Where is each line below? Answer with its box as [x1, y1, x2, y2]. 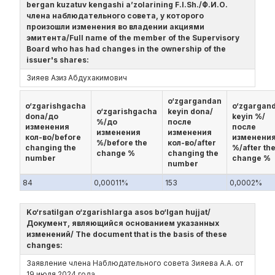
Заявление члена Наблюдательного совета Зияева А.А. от [26, 258, 243, 268]
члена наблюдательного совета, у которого [26, 11, 204, 20]
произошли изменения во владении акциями [26, 22, 204, 31]
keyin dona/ [168, 107, 213, 116]
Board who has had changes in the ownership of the [26, 44, 226, 53]
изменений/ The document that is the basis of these [26, 230, 227, 239]
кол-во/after [168, 138, 216, 147]
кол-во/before [25, 133, 81, 142]
